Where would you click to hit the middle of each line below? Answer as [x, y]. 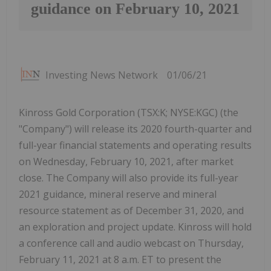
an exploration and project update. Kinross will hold [135, 227]
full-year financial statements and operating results [135, 145]
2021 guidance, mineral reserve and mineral [118, 194]
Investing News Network [102, 75]
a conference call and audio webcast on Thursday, [131, 243]
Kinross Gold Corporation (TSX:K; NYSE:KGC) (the [129, 113]
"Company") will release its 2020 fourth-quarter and [135, 129]
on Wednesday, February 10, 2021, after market [126, 162]
